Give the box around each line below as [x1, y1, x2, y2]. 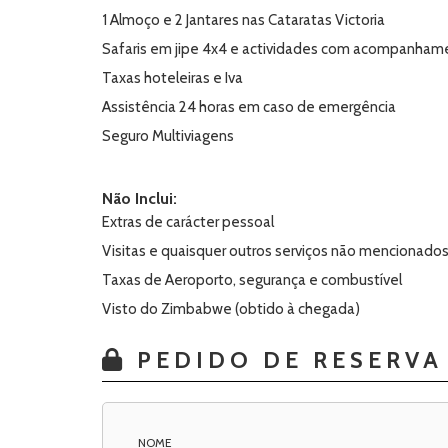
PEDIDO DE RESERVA [127, 346, 443, 374]
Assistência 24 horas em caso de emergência [102, 98, 420, 116]
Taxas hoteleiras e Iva [102, 69, 243, 87]
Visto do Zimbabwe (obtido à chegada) [102, 300, 360, 318]
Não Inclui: [102, 189, 177, 208]
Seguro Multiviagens [102, 127, 234, 145]
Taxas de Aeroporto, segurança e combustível [102, 271, 402, 289]
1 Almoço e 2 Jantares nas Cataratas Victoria [102, 11, 385, 29]
